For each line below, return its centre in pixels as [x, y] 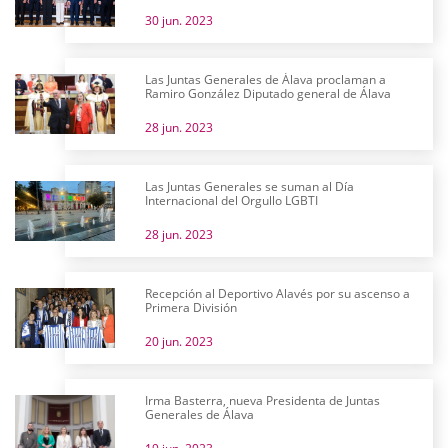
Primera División [191, 307]
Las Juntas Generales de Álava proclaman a [265, 79]
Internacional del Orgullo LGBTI [231, 200]
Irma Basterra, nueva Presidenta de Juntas [262, 400]
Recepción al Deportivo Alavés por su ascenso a [277, 293]
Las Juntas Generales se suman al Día [249, 186]
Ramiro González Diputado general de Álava [268, 93]
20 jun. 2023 [179, 341]
